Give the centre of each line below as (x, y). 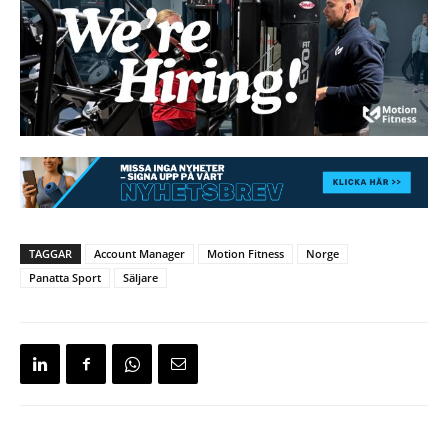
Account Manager (139, 254)
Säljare (140, 278)
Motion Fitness (245, 254)
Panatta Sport (65, 278)
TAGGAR (50, 254)
